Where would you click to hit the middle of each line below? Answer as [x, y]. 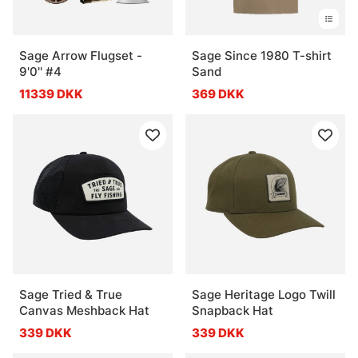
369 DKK [218, 93]
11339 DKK [51, 93]
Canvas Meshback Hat [84, 310]
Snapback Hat [233, 310]
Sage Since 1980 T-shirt [262, 55]
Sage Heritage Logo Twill [264, 294]
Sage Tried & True [71, 294]
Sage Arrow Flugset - [81, 55]
